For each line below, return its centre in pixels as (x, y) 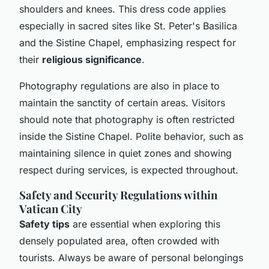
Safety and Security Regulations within (118, 195)
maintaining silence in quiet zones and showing (125, 153)
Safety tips (44, 224)
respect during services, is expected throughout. (129, 170)
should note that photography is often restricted (127, 119)
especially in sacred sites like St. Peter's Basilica (128, 26)
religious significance (92, 59)
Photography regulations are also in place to (119, 86)
